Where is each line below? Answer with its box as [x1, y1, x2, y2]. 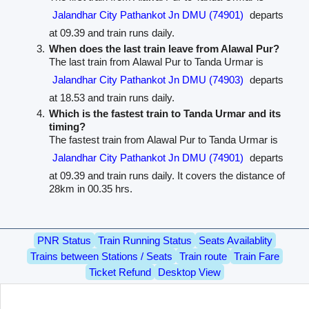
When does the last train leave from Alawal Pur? [49, 42, 280, 54]
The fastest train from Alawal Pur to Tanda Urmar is [49, 133, 279, 146]
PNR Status [37, 234, 91, 246]
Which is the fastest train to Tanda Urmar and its [49, 107, 281, 119]
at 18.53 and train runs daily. [49, 91, 175, 103]
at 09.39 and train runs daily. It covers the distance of [49, 169, 286, 181]
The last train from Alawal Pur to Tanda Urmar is [49, 55, 264, 68]
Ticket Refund [88, 266, 151, 278]
